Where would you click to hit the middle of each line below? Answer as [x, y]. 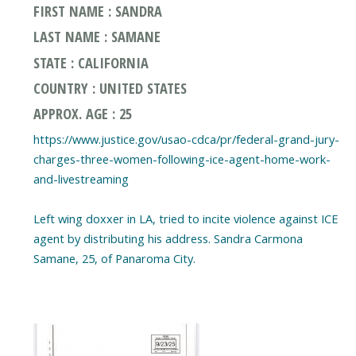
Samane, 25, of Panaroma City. [114, 258]
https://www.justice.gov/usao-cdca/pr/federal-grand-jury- [186, 139]
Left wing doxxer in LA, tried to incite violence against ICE [186, 218]
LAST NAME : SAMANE [97, 37]
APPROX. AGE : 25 [82, 113]
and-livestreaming [81, 178]
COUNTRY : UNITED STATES [110, 87]
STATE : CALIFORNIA [91, 62]
